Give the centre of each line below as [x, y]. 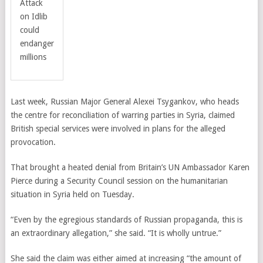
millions [33, 57]
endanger [37, 43]
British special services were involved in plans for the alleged [118, 129]
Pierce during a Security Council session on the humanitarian [119, 181]
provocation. [33, 142]
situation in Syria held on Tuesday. [72, 194]
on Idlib [33, 16]
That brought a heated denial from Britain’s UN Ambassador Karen [130, 167]
